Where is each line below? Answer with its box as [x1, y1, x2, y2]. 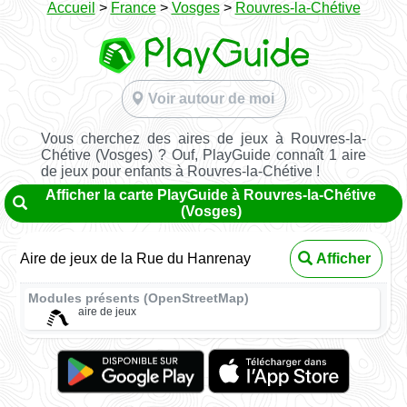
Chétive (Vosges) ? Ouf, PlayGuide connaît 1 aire [40, 146, 367, 163]
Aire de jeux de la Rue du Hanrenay [20, 250, 252, 266]
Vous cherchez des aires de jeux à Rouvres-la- [40, 130, 367, 146]
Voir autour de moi [147, 91, 274, 106]
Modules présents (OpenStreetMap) [28, 291, 250, 305]
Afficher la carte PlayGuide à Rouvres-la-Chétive [45, 186, 376, 203]
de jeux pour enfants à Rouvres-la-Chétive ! [40, 163, 320, 179]
